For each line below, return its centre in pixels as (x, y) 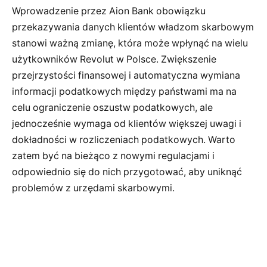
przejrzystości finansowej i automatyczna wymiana (126, 76)
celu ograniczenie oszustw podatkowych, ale (112, 108)
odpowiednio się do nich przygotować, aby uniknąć (127, 172)
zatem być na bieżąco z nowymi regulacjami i (113, 156)
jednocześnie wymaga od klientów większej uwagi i (127, 124)
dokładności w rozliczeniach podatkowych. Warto (124, 140)
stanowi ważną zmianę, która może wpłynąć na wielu (130, 44)
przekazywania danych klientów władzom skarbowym (133, 27)
